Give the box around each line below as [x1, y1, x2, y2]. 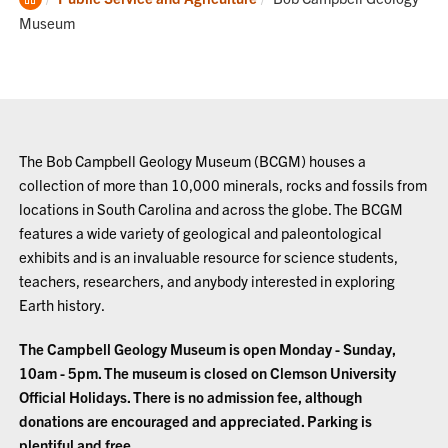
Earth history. [19, 295, 106, 314]
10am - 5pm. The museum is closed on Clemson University [19, 363, 397, 382]
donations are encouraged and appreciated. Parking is [19, 411, 373, 430]
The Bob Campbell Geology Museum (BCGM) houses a [19, 151, 367, 170]
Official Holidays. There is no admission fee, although [19, 387, 363, 406]
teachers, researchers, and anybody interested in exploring [19, 271, 396, 290]
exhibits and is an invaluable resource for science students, [19, 247, 399, 266]
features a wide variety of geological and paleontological [19, 223, 383, 242]
